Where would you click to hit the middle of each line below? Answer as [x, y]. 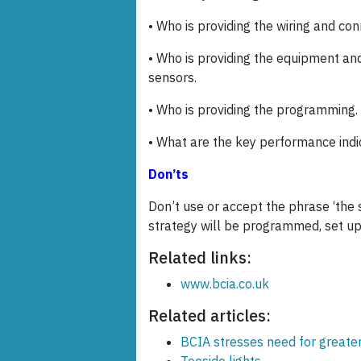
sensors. [172, 78]
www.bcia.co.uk [225, 284]
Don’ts [172, 174]
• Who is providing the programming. [253, 110]
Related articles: [210, 316]
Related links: [200, 258]
